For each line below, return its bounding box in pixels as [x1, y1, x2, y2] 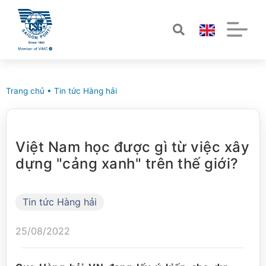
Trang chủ [6, 86, 45, 96]
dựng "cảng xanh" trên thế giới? [15, 155, 239, 172]
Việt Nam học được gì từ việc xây [15, 138, 249, 156]
